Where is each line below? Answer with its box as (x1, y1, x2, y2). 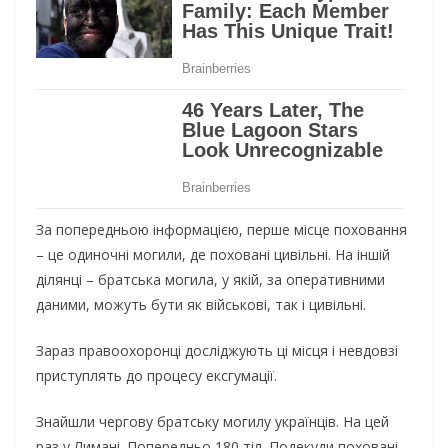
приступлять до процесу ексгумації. (36, 366, 277, 386)
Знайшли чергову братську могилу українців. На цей (36, 412, 389, 432)
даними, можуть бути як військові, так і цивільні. (36, 295, 366, 315)
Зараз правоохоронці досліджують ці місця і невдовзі (36, 341, 398, 361)
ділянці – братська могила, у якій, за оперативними (36, 270, 385, 290)
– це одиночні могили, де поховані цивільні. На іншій (36, 245, 390, 265)
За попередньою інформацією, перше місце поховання (36, 220, 407, 240)
